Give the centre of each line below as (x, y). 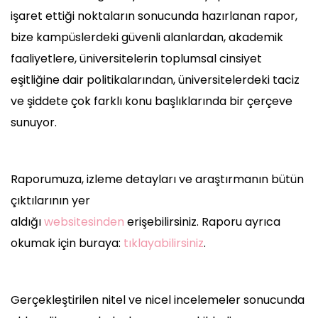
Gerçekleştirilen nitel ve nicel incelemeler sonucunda (158, 300)
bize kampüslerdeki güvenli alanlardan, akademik (147, 38)
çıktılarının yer (50, 201)
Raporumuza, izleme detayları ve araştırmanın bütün (157, 180)
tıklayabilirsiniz (164, 243)
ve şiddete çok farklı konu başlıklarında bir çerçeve (152, 102)
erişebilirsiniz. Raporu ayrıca (204, 222)
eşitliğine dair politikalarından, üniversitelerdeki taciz (155, 80)
